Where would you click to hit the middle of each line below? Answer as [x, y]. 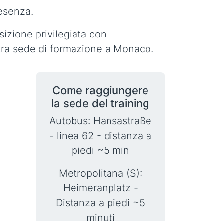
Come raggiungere [100, 90]
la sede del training [100, 103]
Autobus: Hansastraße [100, 121]
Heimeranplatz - [100, 188]
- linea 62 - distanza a [100, 136]
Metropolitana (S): [100, 173]
